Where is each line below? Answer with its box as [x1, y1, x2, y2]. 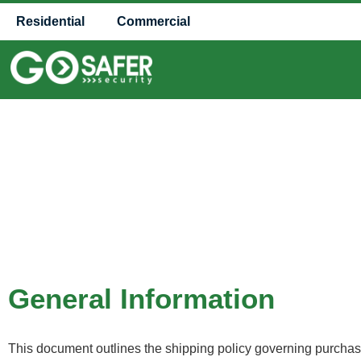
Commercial [117, 15, 190, 28]
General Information [8, 282, 275, 314]
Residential [16, 15, 85, 28]
